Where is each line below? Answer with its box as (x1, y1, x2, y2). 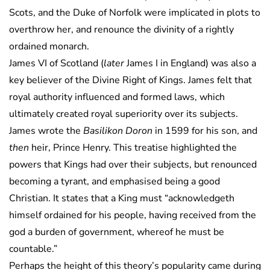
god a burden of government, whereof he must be (9, 225, 224, 239)
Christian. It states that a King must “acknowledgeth (9, 191, 234, 205)
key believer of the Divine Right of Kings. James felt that (9, 73, 252, 87)
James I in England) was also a (124, 56, 256, 70)
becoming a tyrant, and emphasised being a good (9, 174, 220, 188)
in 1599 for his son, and (155, 124, 257, 137)
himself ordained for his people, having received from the (9, 208, 256, 222)
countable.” (9, 242, 57, 256)
